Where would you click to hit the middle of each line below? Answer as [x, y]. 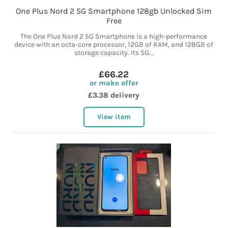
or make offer [114, 83]
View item [114, 117]
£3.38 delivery [114, 95]
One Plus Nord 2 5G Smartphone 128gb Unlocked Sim [114, 11]
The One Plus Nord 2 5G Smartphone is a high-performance [114, 37]
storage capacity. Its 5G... [114, 53]
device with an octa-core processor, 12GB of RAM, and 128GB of [114, 45]
